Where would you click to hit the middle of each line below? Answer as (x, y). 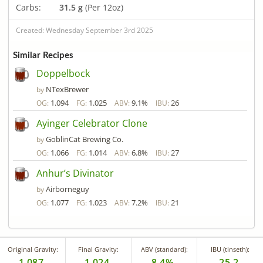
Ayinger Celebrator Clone (92, 124)
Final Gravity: (98, 249)
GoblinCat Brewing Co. (85, 139)
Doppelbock (63, 74)
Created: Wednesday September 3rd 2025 (85, 30)
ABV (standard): (164, 249)
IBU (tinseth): (230, 249)
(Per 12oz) (103, 7)
